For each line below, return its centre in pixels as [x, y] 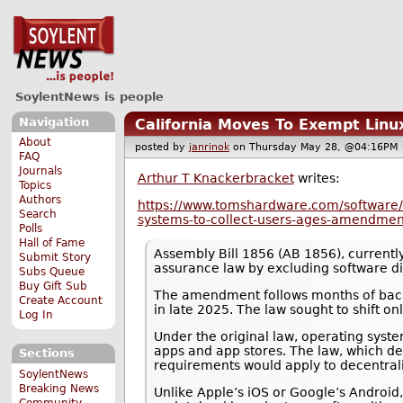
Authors [40, 200]
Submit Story [55, 258]
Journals [41, 171]
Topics [36, 186]
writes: [317, 178]
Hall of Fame [52, 243]
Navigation [54, 121]
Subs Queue [52, 272]
